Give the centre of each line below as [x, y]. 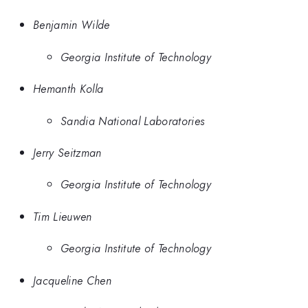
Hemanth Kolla [68, 89]
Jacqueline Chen [72, 280]
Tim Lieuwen [63, 216]
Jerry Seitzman [67, 152]
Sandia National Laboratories [133, 121]
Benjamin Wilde [71, 25]
